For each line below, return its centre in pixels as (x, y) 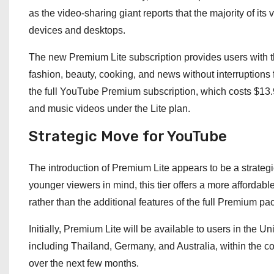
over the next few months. (84, 263)
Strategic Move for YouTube (128, 136)
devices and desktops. (77, 30)
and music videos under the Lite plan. (109, 108)
